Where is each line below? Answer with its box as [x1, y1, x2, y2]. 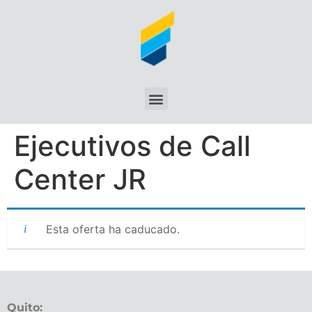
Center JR [14, 162, 146, 196]
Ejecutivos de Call [14, 129, 251, 163]
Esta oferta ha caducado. [46, 222, 180, 236]
